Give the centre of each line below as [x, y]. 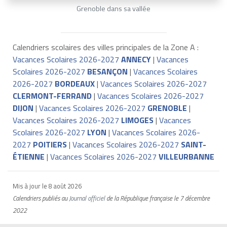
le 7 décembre [191, 198]
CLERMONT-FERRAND [52, 96]
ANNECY [136, 60]
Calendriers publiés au [41, 198]
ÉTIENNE [28, 157]
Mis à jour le [30, 186]
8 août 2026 [65, 186]
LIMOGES [137, 120]
